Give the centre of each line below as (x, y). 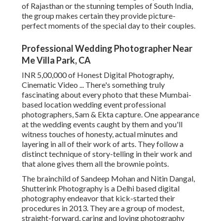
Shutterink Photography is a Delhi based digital (101, 188)
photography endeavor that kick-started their (98, 198)
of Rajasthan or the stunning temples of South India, (107, 6)
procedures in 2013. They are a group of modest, (103, 208)
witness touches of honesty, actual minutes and (100, 134)
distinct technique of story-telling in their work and (107, 154)
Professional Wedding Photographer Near (107, 49)
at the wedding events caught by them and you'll (102, 124)
